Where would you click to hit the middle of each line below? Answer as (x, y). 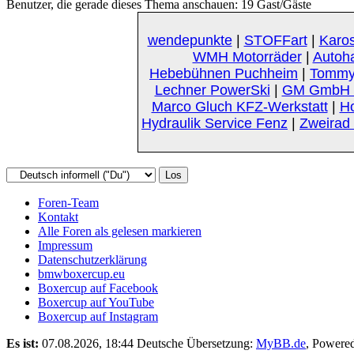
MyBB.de (281, 343)
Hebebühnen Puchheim (224, 73)
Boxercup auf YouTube (96, 302)
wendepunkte (190, 40)
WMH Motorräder (247, 56)
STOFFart (275, 40)
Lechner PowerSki (212, 90)
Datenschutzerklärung (92, 259)
